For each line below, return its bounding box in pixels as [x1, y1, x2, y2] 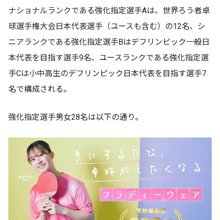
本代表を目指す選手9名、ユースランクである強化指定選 [8, 53, 209, 62]
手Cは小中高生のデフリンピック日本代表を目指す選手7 [8, 68, 206, 78]
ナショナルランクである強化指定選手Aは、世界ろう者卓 [8, 5, 210, 15]
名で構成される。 [8, 84, 71, 94]
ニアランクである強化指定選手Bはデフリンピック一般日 [8, 37, 210, 47]
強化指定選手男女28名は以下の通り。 [8, 112, 143, 122]
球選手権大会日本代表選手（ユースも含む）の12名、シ [8, 21, 205, 31]
